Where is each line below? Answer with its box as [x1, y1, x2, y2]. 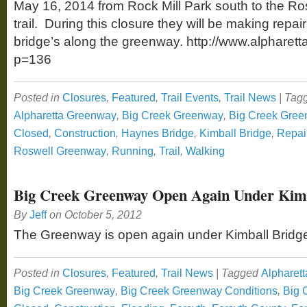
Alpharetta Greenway [14, 109, 116, 121]
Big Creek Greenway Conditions [121, 284, 278, 297]
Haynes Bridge [121, 127, 194, 139]
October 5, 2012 [64, 208, 142, 221]
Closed [14, 127, 49, 139]
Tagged [221, 267, 258, 279]
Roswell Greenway [14, 145, 106, 157]
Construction [54, 127, 116, 139]
